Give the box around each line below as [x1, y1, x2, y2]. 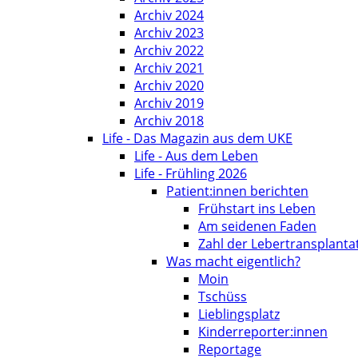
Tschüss [198, 288, 247, 305]
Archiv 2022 [134, 42, 204, 59]
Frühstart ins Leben [198, 200, 316, 217]
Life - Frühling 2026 [134, 165, 247, 182]
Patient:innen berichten [166, 182, 308, 200]
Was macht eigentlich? [166, 253, 300, 270]
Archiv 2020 [134, 77, 204, 94]
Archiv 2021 [134, 59, 204, 77]
